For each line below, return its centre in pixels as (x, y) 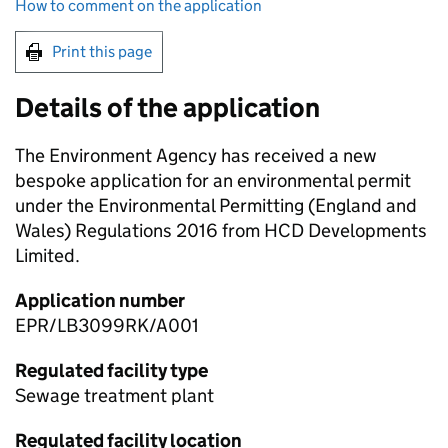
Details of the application (167, 108)
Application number (100, 301)
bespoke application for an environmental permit (213, 181)
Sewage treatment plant (114, 396)
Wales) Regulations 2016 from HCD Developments (221, 231)
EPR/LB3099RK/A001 (107, 326)
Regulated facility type (111, 371)
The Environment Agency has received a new (196, 156)
